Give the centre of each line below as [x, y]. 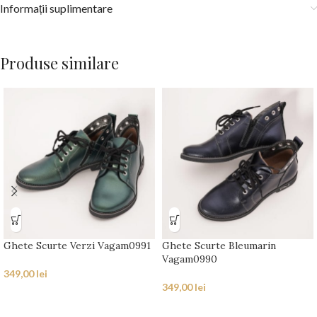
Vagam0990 [190, 259]
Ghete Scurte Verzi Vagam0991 [77, 246]
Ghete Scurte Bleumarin [219, 246]
